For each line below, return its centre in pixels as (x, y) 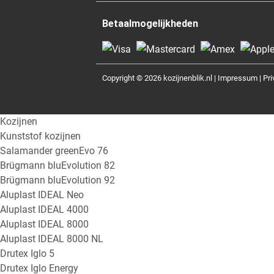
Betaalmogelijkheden (150, 23)
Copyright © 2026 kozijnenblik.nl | (160, 78)
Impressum (238, 78)
